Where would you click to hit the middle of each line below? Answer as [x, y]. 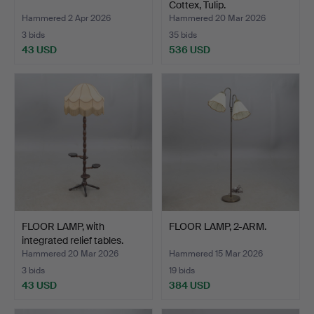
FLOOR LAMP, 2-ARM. [218, 226]
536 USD [190, 49]
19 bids [182, 270]
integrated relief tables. [73, 240]
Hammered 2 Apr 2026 [66, 18]
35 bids [183, 35]
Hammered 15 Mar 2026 [216, 253]
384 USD [190, 285]
